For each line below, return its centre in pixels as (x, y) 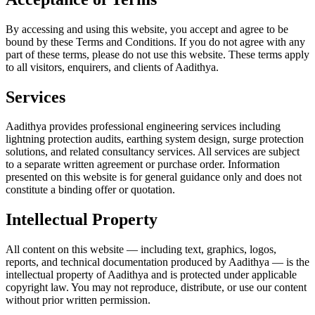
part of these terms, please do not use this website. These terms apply (157, 54)
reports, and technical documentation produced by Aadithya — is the (157, 262)
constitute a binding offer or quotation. (90, 190)
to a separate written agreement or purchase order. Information (143, 165)
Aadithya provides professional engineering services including (143, 127)
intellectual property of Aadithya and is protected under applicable (151, 275)
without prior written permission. (78, 300)
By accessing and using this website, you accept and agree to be (147, 29)
